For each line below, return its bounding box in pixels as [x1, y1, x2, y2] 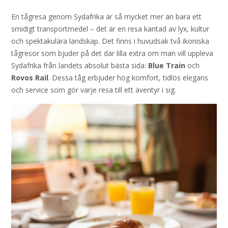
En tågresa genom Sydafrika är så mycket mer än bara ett [11, 12, 202, 21]
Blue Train [148, 61, 185, 70]
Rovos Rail [11, 73, 48, 82]
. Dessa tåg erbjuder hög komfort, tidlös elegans [48, 73, 208, 82]
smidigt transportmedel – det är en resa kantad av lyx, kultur [11, 24, 209, 34]
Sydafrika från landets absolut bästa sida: [11, 61, 148, 70]
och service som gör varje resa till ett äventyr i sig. [11, 85, 178, 95]
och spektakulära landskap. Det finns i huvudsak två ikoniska [11, 36, 209, 46]
